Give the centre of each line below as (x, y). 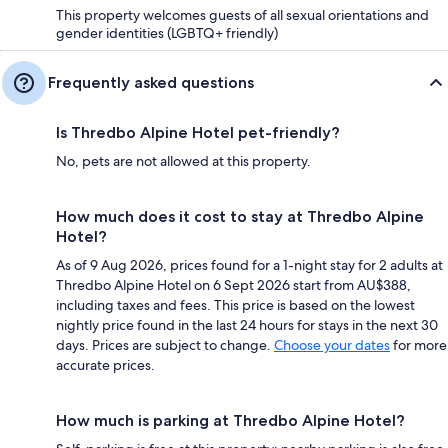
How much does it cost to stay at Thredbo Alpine (240, 216)
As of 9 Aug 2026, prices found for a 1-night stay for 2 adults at (249, 264)
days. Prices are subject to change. (165, 344)
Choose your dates (332, 344)
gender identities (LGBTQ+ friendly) (167, 32)
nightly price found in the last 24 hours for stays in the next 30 (247, 324)
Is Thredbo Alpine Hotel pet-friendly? (198, 132)
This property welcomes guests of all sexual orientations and (242, 14)
